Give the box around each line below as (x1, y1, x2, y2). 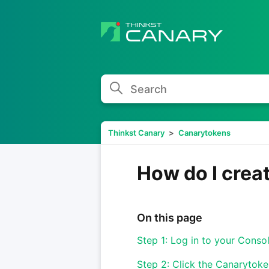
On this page (137, 211, 202, 224)
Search (100, 76, 150, 93)
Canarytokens (178, 128, 231, 138)
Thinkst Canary (108, 128, 165, 138)
